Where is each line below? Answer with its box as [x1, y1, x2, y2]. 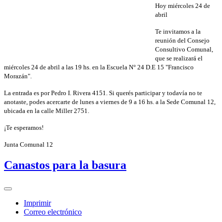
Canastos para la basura [4, 159, 126, 172]
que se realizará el [155, 55, 203, 62]
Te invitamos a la [155, 28, 201, 36]
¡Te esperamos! [4, 124, 44, 132]
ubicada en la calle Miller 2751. [4, 107, 89, 115]
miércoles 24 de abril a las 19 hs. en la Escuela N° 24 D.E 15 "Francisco [4, 63, 194, 71]
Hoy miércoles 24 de [155, 2, 210, 10]
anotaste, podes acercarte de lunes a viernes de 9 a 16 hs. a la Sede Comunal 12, [4, 98, 216, 106]
